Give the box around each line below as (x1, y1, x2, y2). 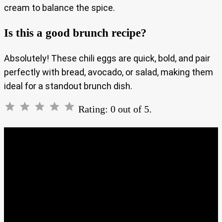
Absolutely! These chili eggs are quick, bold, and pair (4, 53, 210, 63)
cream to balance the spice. (4, 2, 115, 13)
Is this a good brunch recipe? (4, 26, 147, 40)
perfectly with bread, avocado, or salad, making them (4, 66, 213, 77)
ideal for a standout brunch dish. (4, 80, 132, 91)
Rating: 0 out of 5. (78, 103, 152, 114)
